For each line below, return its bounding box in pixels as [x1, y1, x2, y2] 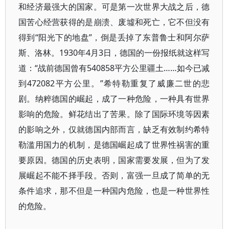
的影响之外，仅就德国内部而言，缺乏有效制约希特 [18, 124, 210, 135]
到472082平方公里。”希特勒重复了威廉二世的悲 [18, 78, 210, 89]
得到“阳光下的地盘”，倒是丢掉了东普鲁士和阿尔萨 [18, 32, 210, 43]
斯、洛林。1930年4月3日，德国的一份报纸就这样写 [18, 47, 210, 58]
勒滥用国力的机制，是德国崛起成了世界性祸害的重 [18, 139, 210, 150]
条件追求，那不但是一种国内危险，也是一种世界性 [18, 185, 210, 196]
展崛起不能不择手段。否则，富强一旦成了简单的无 [18, 170, 210, 181]
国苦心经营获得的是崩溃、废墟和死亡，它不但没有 [18, 16, 210, 28]
